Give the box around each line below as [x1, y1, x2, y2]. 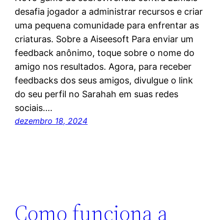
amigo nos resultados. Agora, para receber [15, 61, 192, 72]
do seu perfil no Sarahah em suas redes [15, 89, 179, 100]
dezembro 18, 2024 [15, 116, 88, 126]
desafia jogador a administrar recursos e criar [15, 6, 203, 17]
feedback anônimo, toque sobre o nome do [15, 48, 195, 58]
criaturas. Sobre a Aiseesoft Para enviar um [15, 34, 194, 45]
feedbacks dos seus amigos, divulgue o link [15, 75, 193, 86]
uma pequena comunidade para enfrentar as [15, 20, 199, 31]
